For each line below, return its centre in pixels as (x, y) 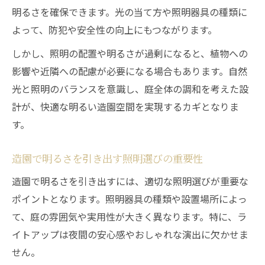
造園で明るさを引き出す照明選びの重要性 (107, 158)
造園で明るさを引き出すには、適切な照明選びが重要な (130, 181)
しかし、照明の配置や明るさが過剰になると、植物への (130, 53)
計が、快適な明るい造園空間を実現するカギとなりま (125, 106)
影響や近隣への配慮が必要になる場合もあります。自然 (130, 71)
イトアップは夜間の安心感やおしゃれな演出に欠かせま (130, 234)
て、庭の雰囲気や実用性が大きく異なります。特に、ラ (129, 216)
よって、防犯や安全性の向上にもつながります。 (114, 30)
